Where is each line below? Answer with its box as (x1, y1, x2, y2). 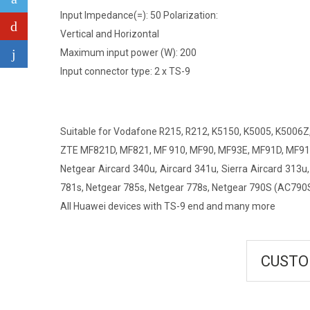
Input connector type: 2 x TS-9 (60, 65, 190, 77)
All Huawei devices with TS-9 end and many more (60, 200, 275, 212)
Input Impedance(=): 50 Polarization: (60, 9, 218, 21)
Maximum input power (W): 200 (60, 46, 197, 58)
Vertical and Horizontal (60, 28, 159, 39)
